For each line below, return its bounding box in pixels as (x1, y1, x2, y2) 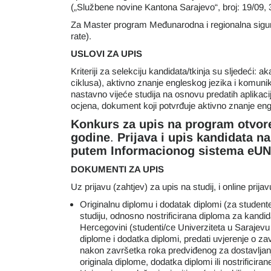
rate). (71, 31, 91, 41)
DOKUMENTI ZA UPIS (71, 164, 164, 174)
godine (71, 131, 110, 144)
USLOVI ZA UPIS (71, 48, 142, 59)
